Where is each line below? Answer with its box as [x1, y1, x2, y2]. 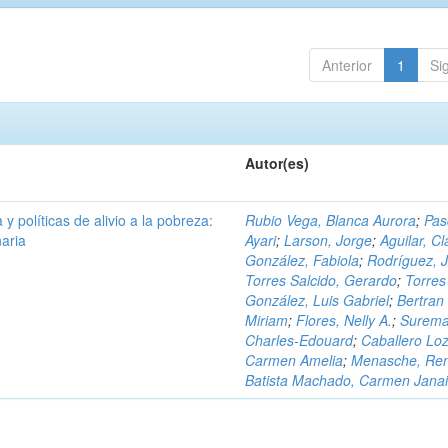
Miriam [245, 310, 289, 330]
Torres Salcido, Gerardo [245, 270, 398, 290]
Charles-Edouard [245, 330, 354, 350]
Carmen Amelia [245, 350, 344, 370]
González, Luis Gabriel [245, 290, 390, 310]
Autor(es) [245, 153, 310, 173]
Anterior [321, 55, 372, 75]
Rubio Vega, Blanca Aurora [245, 210, 417, 230]
